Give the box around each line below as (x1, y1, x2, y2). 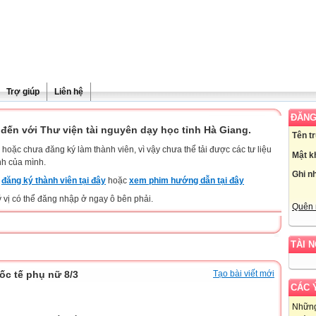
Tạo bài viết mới (213, 269, 274, 279)
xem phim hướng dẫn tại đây (129, 176, 244, 186)
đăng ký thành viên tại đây (1, 176, 106, 186)
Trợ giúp (6, 87, 39, 97)
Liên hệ (54, 87, 83, 97)
